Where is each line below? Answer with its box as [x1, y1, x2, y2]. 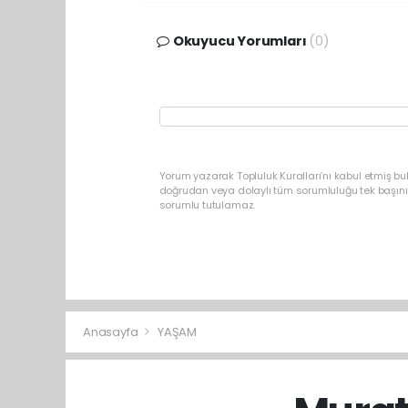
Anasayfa [83, 322, 141, 341]
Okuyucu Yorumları [169, 31, 310, 50]
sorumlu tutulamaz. [158, 197, 256, 212]
